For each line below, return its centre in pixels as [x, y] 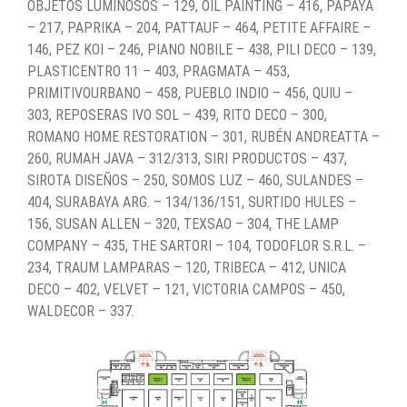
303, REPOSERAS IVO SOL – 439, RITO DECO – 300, [177, 114]
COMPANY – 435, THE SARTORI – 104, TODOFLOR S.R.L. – [197, 245]
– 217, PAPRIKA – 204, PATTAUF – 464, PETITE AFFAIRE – [199, 27]
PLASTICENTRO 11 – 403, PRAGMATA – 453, [159, 71]
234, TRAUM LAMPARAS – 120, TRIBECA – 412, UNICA [187, 267]
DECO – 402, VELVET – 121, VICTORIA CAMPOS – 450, [186, 289]
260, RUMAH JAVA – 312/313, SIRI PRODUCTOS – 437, [187, 158]
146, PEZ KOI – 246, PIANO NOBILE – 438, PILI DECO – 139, [202, 49]
